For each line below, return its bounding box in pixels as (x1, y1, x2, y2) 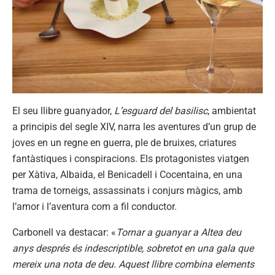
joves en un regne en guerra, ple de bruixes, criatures (12, 136, 236, 149)
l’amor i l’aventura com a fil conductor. (12, 200, 177, 212)
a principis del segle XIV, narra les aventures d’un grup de (12, 120, 256, 133)
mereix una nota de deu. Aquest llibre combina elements (12, 258, 254, 270)
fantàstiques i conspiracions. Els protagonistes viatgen (12, 152, 249, 165)
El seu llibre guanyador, (12, 104, 114, 117)
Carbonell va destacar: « (12, 226, 116, 238)
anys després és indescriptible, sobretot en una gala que (12, 242, 254, 254)
